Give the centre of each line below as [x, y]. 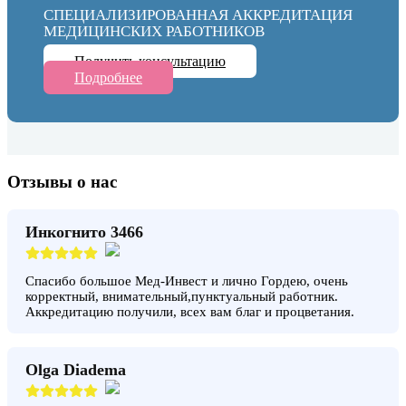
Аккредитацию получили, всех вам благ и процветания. [190, 311]
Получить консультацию [150, 62]
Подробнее [108, 78]
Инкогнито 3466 [84, 232]
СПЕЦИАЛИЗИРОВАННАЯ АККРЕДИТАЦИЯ [198, 15]
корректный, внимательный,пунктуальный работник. [182, 296]
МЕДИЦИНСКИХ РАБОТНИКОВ [154, 32]
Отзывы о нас [62, 181]
